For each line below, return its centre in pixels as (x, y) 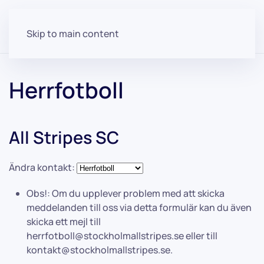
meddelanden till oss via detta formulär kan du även (139, 207)
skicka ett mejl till (64, 222)
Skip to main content (73, 34)
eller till (201, 236)
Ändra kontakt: (42, 167)
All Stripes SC (64, 137)
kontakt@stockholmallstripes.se (98, 250)
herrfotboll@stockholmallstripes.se (105, 236)
